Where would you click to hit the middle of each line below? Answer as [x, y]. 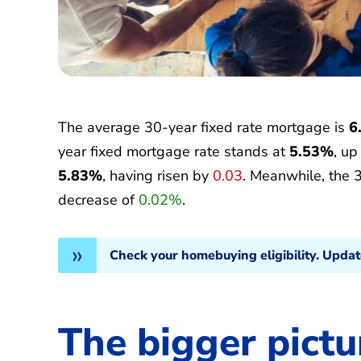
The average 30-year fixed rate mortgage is [203, 127]
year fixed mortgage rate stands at [174, 151]
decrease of [98, 199]
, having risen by [158, 175]
